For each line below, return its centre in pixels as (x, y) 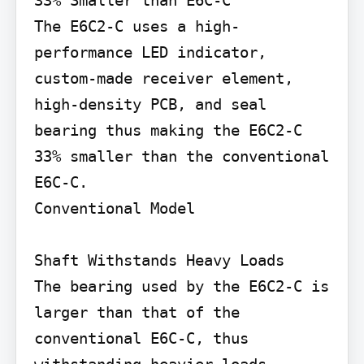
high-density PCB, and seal (150, 104)
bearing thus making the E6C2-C (168, 130)
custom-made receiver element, (163, 78)
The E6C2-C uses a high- (136, 26)
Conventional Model (114, 208)
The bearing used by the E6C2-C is (181, 286)
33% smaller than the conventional (181, 156)
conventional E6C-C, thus (141, 338)
